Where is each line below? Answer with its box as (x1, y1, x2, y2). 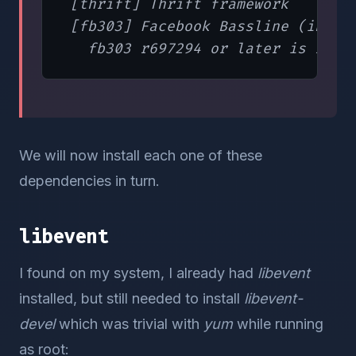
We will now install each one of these (19, 147, 262, 164)
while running (233, 315, 323, 332)
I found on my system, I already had (19, 265, 257, 281)
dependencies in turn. (19, 172, 160, 189)
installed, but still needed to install (19, 290, 244, 307)
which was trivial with (55, 315, 203, 332)
